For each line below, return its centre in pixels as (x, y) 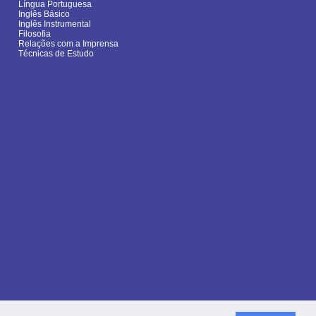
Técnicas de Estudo (56, 54)
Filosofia (35, 34)
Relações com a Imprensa (68, 44)
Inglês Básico (44, 14)
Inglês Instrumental (55, 24)
